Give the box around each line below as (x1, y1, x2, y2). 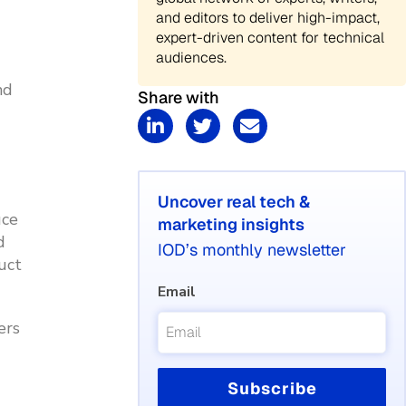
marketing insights (158, 214, 305, 236)
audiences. (156, 48, 227, 67)
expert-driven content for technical (156, 28, 385, 47)
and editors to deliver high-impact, (156, 8, 381, 27)
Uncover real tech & (158, 191, 311, 213)
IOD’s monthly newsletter (158, 239, 347, 261)
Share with (138, 87, 220, 108)
